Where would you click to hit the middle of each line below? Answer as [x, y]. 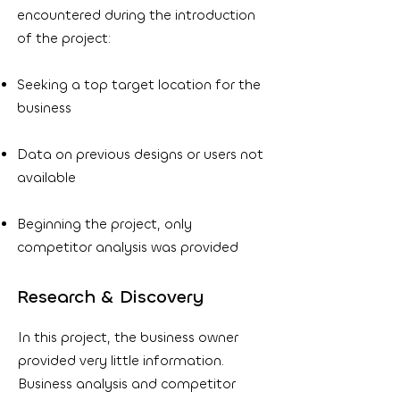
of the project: [64, 38]
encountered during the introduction [136, 15]
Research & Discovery [111, 297]
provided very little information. [121, 361]
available [48, 178]
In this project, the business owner [128, 337]
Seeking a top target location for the [139, 85]
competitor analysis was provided [128, 247]
